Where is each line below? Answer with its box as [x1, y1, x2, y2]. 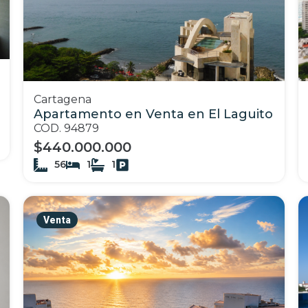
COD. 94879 [34, 122, 99, 135]
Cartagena [34, 93, 91, 106]
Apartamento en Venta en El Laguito [34, 107, 273, 122]
